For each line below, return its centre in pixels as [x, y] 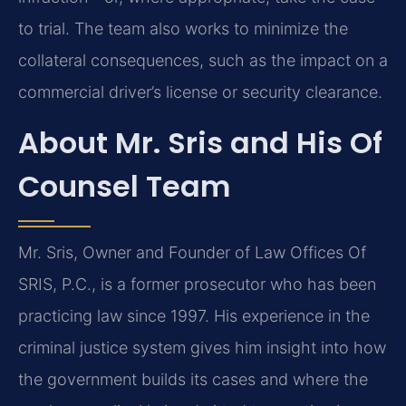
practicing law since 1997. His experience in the [194, 315]
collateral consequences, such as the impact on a [203, 61]
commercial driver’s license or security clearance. [200, 92]
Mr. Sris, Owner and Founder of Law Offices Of [192, 252]
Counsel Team [124, 186]
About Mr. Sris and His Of [200, 142]
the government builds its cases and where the [193, 379]
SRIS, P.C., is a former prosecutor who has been [197, 284]
